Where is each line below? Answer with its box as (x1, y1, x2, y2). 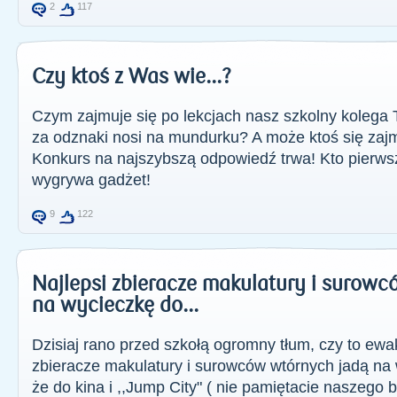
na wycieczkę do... (32, 293, 198, 317)
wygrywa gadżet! (32, 171, 151, 189)
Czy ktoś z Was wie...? (32, 65, 231, 89)
